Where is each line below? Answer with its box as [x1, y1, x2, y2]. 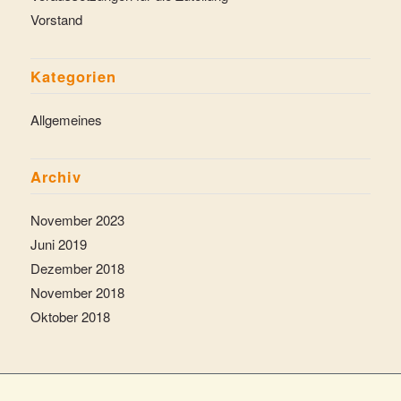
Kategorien [30, 64, 116, 87]
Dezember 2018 [30, 258, 124, 277]
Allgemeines [30, 109, 102, 129]
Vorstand [30, 9, 82, 29]
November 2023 [30, 209, 124, 229]
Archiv [30, 165, 81, 187]
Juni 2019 [30, 234, 87, 253]
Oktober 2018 [30, 306, 110, 326]
